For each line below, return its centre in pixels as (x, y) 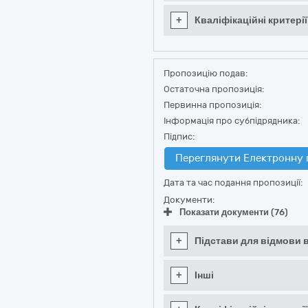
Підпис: (179, 136)
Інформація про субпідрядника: (232, 121)
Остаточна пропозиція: (214, 89)
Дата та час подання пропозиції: (233, 183)
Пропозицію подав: (206, 73)
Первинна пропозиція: (212, 105)
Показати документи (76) (234, 212)
